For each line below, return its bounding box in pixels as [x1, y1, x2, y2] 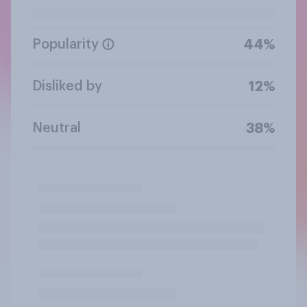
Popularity [32, 37, 99, 51]
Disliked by [32, 79, 102, 93]
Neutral [32, 121, 81, 135]
